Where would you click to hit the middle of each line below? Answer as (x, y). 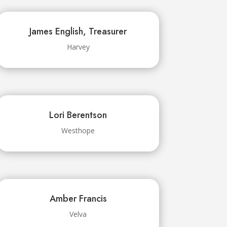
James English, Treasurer (78, 32)
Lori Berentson (78, 115)
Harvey (78, 47)
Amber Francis (78, 198)
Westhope (78, 131)
